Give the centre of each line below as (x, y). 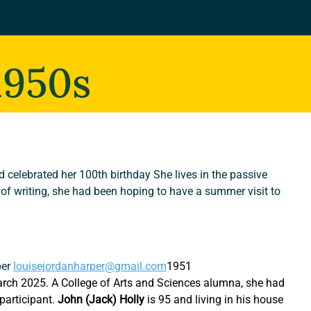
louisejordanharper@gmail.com (90, 267)
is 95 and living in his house (216, 300)
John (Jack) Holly (101, 300)
